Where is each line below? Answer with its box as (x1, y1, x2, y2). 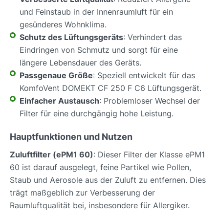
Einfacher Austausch (20, 96, 99, 106)
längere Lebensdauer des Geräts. (20, 58, 141, 68)
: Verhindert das (123, 32, 182, 43)
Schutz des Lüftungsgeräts (20, 32, 123, 43)
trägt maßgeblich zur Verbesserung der (10, 188, 155, 198)
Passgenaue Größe (20, 70, 93, 81)
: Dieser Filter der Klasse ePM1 (93, 150, 205, 160)
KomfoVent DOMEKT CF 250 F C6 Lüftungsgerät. (20, 83, 201, 93)
